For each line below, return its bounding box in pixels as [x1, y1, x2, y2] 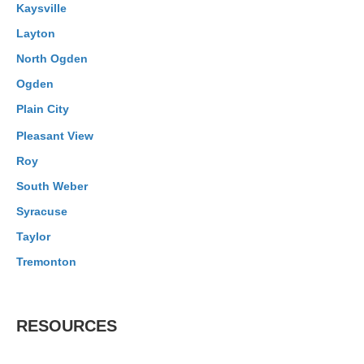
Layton [16, 27, 55, 40]
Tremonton [16, 255, 76, 268]
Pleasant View [16, 129, 93, 142]
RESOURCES [16, 317, 117, 335]
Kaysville [16, 2, 67, 15]
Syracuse [16, 205, 67, 218]
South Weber [16, 180, 88, 193]
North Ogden [16, 52, 88, 65]
